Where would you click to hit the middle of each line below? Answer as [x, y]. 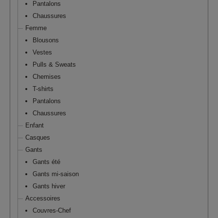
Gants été [46, 162]
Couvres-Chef [52, 210]
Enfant [35, 125]
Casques [38, 137]
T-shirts [43, 89]
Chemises [47, 77]
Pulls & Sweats [54, 64]
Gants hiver [49, 186]
